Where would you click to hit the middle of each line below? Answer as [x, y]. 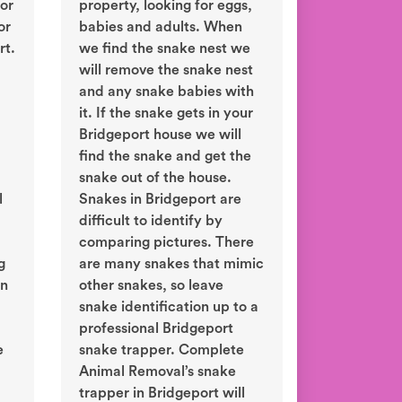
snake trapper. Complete [162, 350]
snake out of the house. [155, 178]
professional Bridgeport [156, 329]
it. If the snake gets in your [166, 114]
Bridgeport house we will [160, 135]
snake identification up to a [169, 307]
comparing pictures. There [166, 243]
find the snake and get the [165, 157]
